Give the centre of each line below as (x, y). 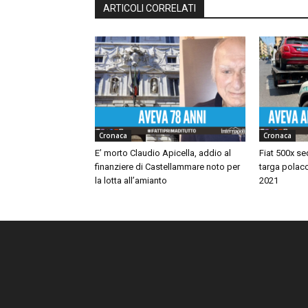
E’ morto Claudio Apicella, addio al (163, 153)
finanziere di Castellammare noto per (167, 167)
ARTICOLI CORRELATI (150, 9)
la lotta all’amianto (131, 181)
